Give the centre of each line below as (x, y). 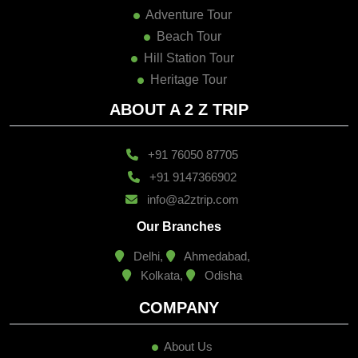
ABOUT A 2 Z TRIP (179, 109)
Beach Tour (189, 36)
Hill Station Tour (189, 58)
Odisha (222, 275)
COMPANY (179, 307)
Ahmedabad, (215, 256)
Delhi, (148, 256)
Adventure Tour (188, 14)
